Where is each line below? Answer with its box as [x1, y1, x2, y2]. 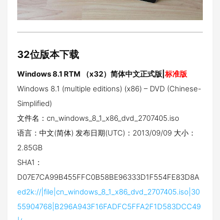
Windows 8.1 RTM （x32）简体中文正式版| [17, 69, 165, 79]
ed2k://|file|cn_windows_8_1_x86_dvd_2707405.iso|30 [17, 187, 200, 197]
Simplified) [17, 99, 52, 109]
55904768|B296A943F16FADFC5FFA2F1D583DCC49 [17, 202, 201, 212]
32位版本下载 [17, 49, 79, 61]
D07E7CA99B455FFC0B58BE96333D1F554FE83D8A [17, 172, 199, 182]
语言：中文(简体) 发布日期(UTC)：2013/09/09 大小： [17, 128, 196, 138]
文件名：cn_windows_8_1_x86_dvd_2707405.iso [17, 113, 179, 123]
